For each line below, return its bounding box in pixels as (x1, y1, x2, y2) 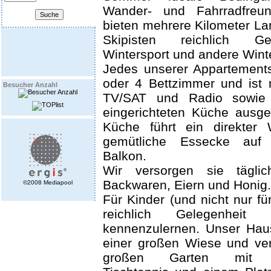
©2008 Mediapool (23, 179, 73, 186)
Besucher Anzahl (3, 81, 57, 88)
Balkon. (103, 149, 146, 163)
